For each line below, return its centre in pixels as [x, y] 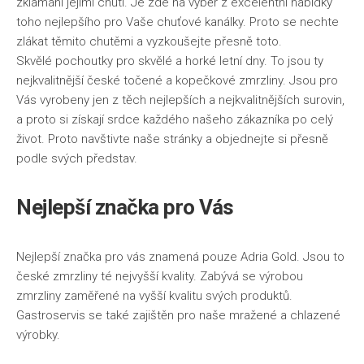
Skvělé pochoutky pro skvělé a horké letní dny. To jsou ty [170, 61]
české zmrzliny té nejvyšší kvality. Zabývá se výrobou [160, 276]
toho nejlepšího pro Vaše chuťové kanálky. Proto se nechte [178, 22]
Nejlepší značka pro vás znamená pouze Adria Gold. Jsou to [180, 257]
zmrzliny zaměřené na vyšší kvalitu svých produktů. [154, 296]
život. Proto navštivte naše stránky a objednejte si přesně [172, 139]
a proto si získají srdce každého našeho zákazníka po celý [175, 119]
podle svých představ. [77, 158]
